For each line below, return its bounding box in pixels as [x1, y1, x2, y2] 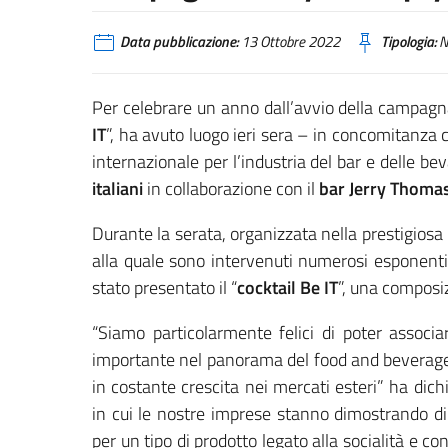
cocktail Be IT [237, 273, 338, 301]
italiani [92, 174, 143, 202]
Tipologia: [381, 30, 436, 53]
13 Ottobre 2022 [238, 30, 340, 53]
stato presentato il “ [92, 273, 237, 301]
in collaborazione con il [143, 174, 319, 202]
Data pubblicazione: [120, 30, 238, 53]
